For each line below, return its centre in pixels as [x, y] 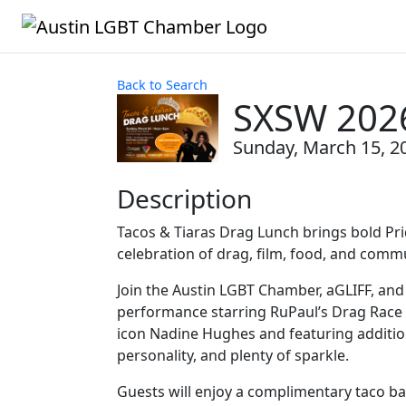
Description [184, 198]
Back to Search [162, 84]
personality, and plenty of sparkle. [233, 355]
